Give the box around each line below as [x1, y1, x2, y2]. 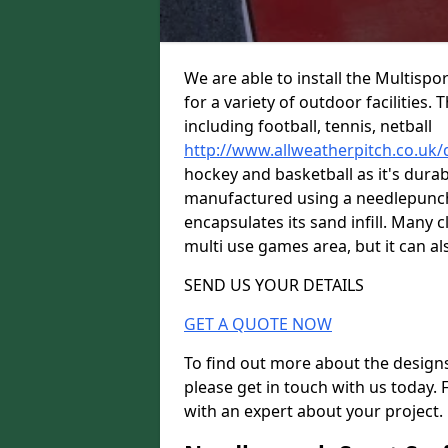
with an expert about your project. [184, 400, 443, 422]
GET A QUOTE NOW [184, 313, 332, 335]
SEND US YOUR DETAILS [184, 274, 364, 296]
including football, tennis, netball [184, 115, 432, 137]
